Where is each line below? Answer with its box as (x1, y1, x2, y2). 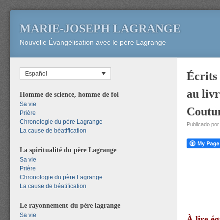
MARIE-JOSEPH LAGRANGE (20, 22, 181, 35)
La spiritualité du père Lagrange (20, 145, 116, 154)
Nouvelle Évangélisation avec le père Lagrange (20, 38, 166, 46)
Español (25, 70, 47, 77)
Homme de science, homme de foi (20, 90, 119, 98)
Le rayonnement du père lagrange (20, 201, 120, 209)
